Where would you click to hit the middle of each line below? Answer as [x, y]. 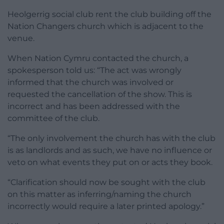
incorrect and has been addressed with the [94, 106]
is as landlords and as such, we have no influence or [110, 150]
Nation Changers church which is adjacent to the [105, 26]
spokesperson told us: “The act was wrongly [94, 70]
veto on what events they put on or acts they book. [110, 162]
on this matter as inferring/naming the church [99, 194]
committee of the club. [53, 118]
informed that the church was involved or [90, 82]
